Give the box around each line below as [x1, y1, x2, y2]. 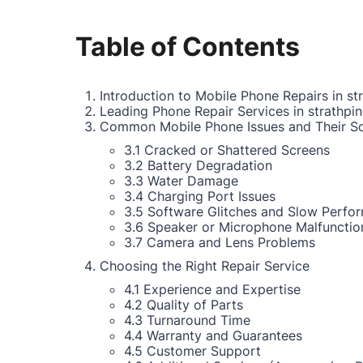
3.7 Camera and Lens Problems [124, 234, 315, 250]
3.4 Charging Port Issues [124, 188, 275, 204]
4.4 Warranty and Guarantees [124, 327, 302, 344]
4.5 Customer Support [124, 343, 261, 359]
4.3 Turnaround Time [124, 312, 250, 328]
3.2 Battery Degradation [124, 157, 272, 173]
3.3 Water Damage [124, 173, 238, 189]
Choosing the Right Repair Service [100, 258, 310, 274]
